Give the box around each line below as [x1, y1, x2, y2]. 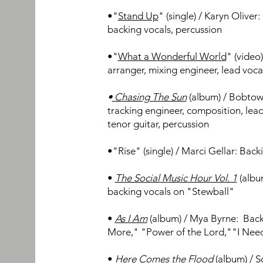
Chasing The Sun [112, 91, 187, 103]
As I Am [114, 213, 147, 224]
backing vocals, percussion [107, 23, 222, 35]
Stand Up [117, 10, 159, 22]
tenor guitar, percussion [107, 118, 209, 130]
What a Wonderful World [117, 50, 227, 62]
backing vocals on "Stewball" [107, 186, 234, 197]
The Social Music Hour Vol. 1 [114, 172, 237, 184]
